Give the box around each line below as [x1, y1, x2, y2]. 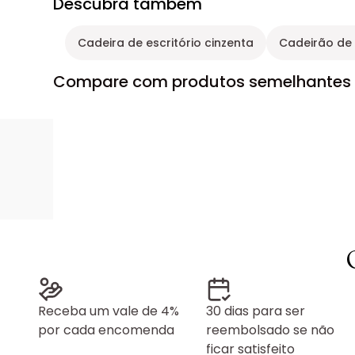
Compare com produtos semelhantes [53, 71, 352, 94]
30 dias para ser [206, 302, 305, 321]
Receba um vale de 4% [38, 302, 179, 321]
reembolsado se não [206, 321, 334, 340]
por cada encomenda [38, 321, 174, 340]
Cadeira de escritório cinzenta [78, 35, 254, 52]
